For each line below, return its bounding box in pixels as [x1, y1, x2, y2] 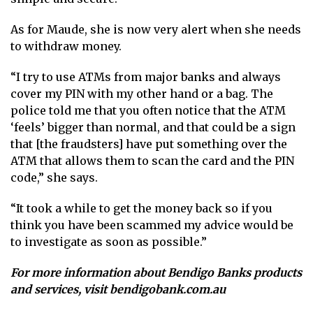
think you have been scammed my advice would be [10, 217, 293, 232]
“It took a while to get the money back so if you [10, 201, 272, 215]
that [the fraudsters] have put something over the [10, 136, 287, 151]
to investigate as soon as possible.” [10, 234, 207, 249]
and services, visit [10, 282, 107, 296]
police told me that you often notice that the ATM [10, 103, 286, 117]
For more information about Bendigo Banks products [10, 265, 302, 279]
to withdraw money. [10, 38, 122, 53]
